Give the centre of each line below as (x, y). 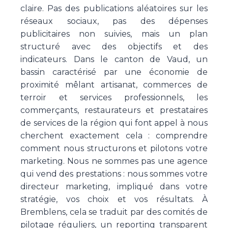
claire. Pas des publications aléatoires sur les (114, 8)
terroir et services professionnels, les (114, 97)
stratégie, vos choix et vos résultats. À (114, 199)
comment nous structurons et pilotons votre (114, 148)
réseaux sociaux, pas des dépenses (114, 21)
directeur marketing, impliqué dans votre (114, 187)
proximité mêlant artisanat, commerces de (114, 85)
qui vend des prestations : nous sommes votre (114, 174)
